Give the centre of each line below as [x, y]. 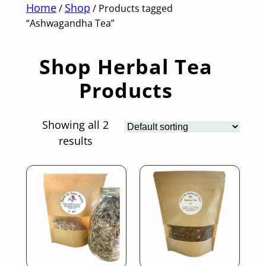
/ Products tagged [131, 9]
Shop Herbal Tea [126, 67]
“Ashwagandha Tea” [70, 23]
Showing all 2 [75, 125]
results [75, 141]
